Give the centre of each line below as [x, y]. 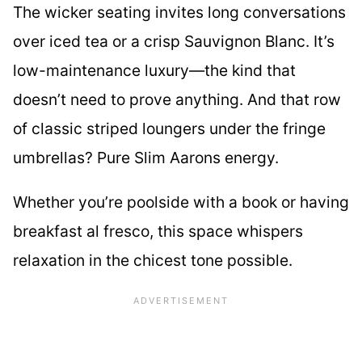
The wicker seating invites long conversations [179, 13]
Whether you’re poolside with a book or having [181, 202]
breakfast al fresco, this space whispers [158, 232]
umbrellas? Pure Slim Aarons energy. [146, 158]
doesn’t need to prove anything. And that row [177, 100]
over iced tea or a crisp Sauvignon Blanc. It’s [174, 42]
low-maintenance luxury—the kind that [154, 71]
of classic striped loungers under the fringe [169, 129]
